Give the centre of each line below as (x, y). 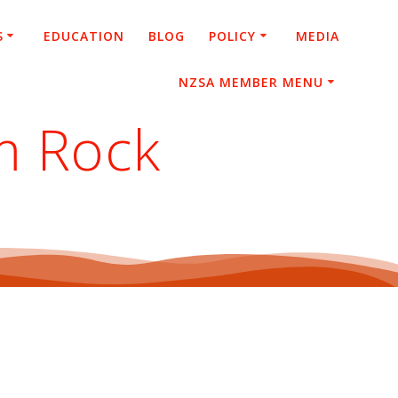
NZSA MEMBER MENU (251, 82)
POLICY (233, 36)
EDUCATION (84, 36)
